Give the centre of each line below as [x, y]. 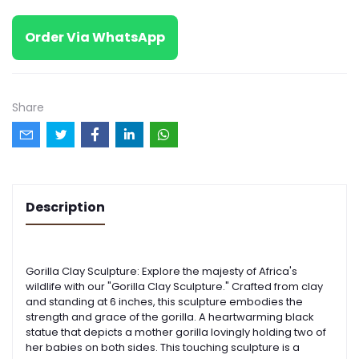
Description [65, 208]
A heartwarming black [256, 317]
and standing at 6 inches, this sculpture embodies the [164, 302]
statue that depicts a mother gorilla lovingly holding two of [176, 333]
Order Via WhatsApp [95, 38]
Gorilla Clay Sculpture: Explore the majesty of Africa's [161, 272]
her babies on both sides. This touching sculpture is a [163, 348]
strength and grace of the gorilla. [112, 317]
